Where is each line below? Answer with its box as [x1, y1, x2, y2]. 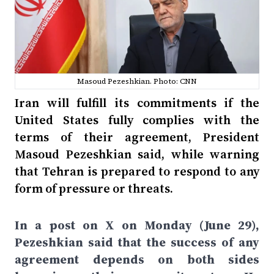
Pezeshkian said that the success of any [15, 234, 259, 251]
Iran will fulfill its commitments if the [15, 94, 259, 111]
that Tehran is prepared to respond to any [15, 163, 259, 180]
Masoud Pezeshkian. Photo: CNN [77, 76, 197, 86]
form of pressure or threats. [15, 180, 173, 197]
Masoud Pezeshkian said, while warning [15, 146, 259, 163]
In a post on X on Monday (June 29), [15, 217, 259, 234]
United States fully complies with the [15, 111, 259, 128]
